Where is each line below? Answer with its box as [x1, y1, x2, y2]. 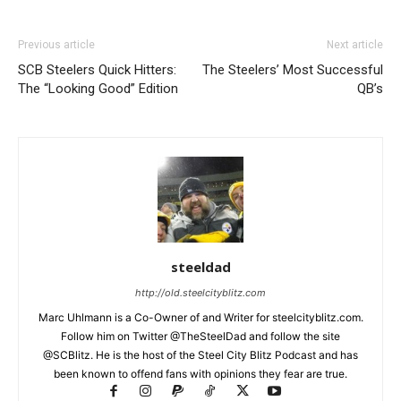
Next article [327, 38, 383, 52]
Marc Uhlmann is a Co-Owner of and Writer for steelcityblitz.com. [38, 311, 363, 325]
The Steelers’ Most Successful [202, 62, 383, 79]
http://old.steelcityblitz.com [135, 286, 266, 300]
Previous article [18, 38, 95, 52]
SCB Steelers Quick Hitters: [18, 62, 176, 79]
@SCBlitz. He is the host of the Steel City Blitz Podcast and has [43, 348, 358, 363]
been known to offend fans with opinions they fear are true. [54, 367, 347, 381]
